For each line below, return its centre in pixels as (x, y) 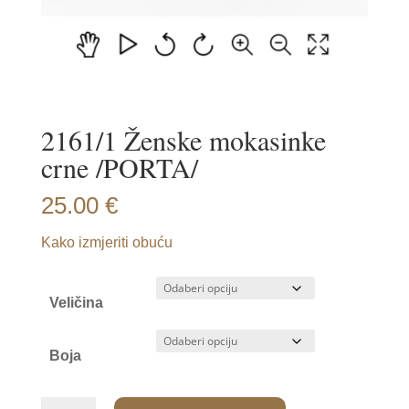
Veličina (77, 303)
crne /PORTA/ (119, 167)
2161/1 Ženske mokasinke (183, 140)
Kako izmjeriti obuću (106, 242)
